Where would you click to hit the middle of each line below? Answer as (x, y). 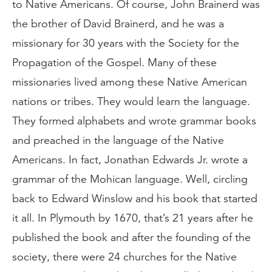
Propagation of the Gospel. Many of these (114, 63)
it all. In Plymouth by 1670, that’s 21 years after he (133, 218)
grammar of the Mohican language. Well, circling (130, 179)
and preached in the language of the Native (118, 140)
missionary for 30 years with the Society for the (126, 43)
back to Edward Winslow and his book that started (135, 199)
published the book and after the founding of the (131, 237)
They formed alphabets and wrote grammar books (134, 121)
